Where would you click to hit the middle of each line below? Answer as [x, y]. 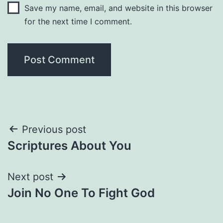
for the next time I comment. [78, 21]
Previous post [54, 129]
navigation [51, 155]
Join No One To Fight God [81, 193]
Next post [30, 176]
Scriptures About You [69, 145]
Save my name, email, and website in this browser [118, 8]
